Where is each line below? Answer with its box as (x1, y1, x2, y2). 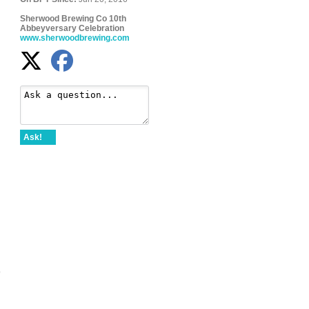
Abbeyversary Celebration (20, 23, 124, 33)
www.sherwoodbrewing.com (20, 33, 130, 43)
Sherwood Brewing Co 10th (20, 14, 126, 23)
